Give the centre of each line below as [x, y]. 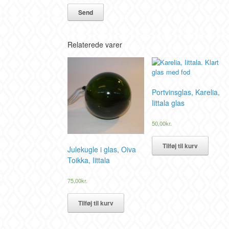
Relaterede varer [95, 44]
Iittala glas [168, 102]
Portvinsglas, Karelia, [186, 92]
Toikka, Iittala [89, 160]
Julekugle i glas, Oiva [102, 149]
